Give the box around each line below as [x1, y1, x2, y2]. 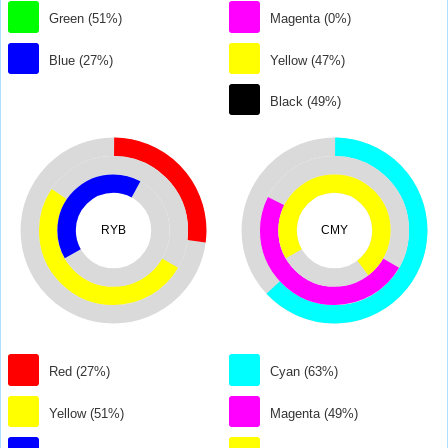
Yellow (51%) [49, 405, 125, 421]
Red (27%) [49, 364, 111, 380]
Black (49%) [270, 94, 342, 110]
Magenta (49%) [270, 405, 359, 421]
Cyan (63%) [270, 364, 339, 380]
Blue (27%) [49, 52, 114, 68]
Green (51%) [49, 11, 123, 27]
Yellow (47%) [270, 52, 346, 68]
